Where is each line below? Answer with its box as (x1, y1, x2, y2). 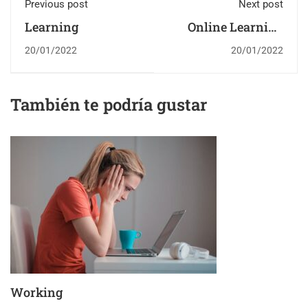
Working (10, 284, 63, 301)
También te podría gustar (10, 93, 207, 116)
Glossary (232, 34, 283, 52)
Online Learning (188, 19, 283, 36)
